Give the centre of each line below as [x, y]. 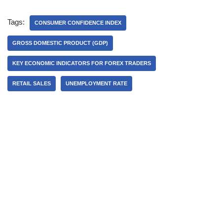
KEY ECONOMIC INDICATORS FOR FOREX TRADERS [82, 63]
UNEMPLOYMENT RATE [96, 83]
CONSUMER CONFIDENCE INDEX [78, 22]
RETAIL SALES [32, 83]
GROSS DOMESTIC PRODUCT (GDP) [60, 43]
